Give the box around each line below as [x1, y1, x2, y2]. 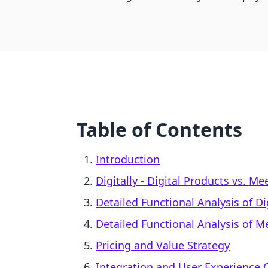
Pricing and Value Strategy [96, 238, 230, 252]
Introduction [96, 152, 160, 166]
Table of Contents [77, 117, 242, 142]
